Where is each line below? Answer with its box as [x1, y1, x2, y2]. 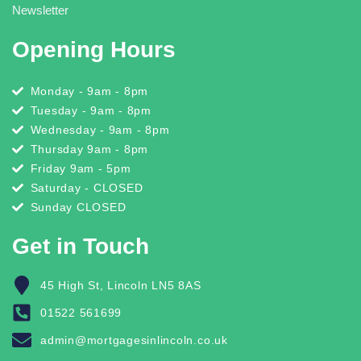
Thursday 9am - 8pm [30, 143, 149, 156]
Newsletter [12, 2, 68, 17]
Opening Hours [12, 36, 176, 62]
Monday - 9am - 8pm [30, 85, 149, 98]
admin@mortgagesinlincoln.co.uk [40, 333, 228, 346]
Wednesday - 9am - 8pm [30, 123, 170, 137]
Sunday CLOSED [30, 201, 127, 214]
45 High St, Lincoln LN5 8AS [40, 278, 201, 292]
